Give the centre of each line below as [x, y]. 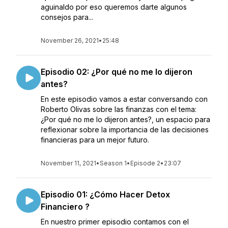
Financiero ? [65, 207]
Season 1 [113, 163]
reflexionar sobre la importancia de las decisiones [125, 130]
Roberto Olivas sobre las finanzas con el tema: [119, 109]
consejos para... [67, 17]
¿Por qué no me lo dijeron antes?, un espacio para [125, 119]
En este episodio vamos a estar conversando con [124, 99]
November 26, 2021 [70, 40]
